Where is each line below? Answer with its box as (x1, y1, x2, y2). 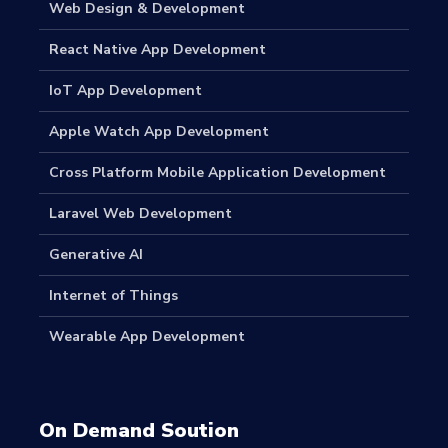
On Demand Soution (39, 417, 239, 445)
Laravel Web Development (49, 204, 232, 224)
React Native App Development (49, 40, 266, 60)
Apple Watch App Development (49, 122, 269, 142)
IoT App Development (49, 81, 202, 101)
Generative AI (49, 245, 143, 265)
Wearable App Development (49, 327, 245, 347)
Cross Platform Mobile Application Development (49, 163, 386, 183)
